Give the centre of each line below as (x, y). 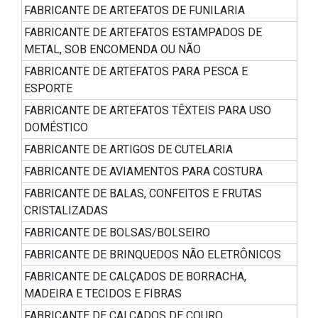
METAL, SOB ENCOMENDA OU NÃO (113, 50)
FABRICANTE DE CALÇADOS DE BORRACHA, (135, 277)
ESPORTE (48, 89)
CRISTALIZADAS (66, 211)
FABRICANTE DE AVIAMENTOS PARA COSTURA (143, 172)
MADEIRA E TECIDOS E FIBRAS (103, 294)
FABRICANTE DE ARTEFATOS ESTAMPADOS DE (143, 33)
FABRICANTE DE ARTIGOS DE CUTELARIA (128, 150)
